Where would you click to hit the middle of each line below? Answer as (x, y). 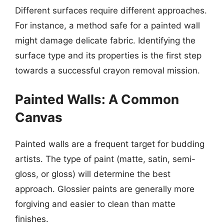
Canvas (39, 117)
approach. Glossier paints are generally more (105, 189)
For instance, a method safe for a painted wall (107, 25)
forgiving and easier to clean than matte (95, 204)
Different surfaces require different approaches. (111, 10)
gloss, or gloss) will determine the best (93, 174)
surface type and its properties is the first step (108, 55)
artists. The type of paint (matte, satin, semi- (105, 159)
